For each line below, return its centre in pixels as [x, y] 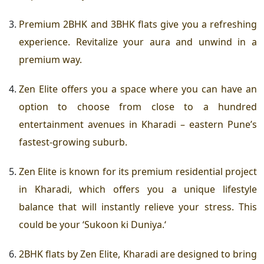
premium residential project [194, 172]
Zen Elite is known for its [75, 172]
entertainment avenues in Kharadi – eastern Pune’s [138, 125]
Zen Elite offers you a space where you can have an [138, 89]
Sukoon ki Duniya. [124, 225]
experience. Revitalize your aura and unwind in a [138, 42]
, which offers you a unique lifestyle [163, 189]
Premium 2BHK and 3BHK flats [88, 24]
